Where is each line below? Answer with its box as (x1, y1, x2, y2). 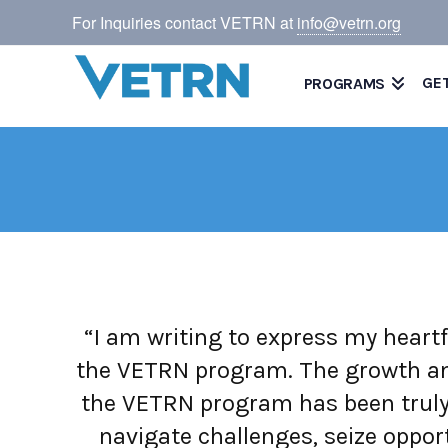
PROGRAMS (303, 74, 385, 93)
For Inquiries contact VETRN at (72, 11, 297, 34)
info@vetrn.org (297, 11, 401, 34)
